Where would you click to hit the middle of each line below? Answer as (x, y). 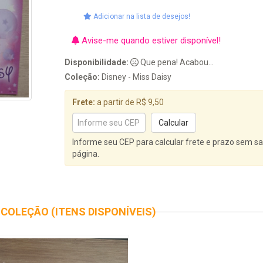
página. (86, 154)
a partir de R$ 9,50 (130, 102)
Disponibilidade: (97, 62)
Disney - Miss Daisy (136, 77)
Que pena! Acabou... (176, 62)
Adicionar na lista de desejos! (141, 16)
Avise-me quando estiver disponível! (150, 41)
